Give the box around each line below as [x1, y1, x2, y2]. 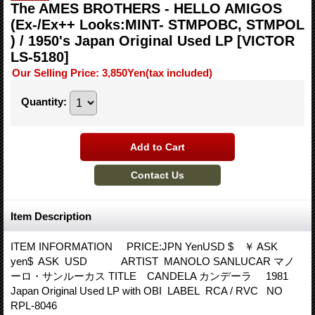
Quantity [21, 96, 63, 108]
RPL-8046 [11, 300, 243, 311]
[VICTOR [237, 33, 295, 49]
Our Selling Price [12, 67, 96, 79]
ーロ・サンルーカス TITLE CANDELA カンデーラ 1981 [11, 270, 288, 282]
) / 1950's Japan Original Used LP [11, 33, 237, 49]
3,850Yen [102, 67, 146, 79]
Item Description [11, 210, 91, 222]
